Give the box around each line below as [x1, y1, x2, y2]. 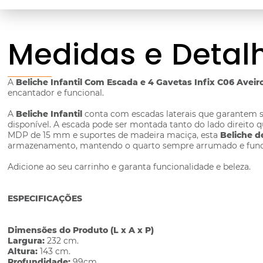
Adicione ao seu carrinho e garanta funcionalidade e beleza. [8, 161, 251, 172]
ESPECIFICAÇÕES [8, 193, 83, 204]
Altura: [8, 246, 41, 257]
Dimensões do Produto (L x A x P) [8, 225, 154, 235]
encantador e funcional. [8, 87, 104, 98]
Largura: [8, 235, 48, 246]
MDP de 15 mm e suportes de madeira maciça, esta [8, 130, 221, 140]
